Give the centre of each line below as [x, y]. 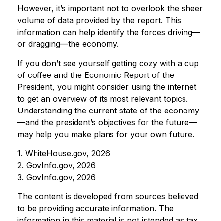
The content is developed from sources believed [108, 196]
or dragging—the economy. [68, 44]
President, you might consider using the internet [107, 87]
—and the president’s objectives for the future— [107, 122]
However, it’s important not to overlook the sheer [110, 8]
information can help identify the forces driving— [109, 32]
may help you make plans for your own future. [106, 134]
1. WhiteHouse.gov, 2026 [64, 153]
